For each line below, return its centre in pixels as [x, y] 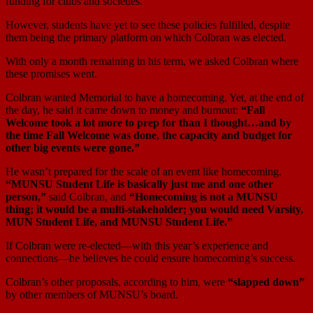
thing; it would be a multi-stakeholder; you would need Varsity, [154, 209]
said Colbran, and [88, 196]
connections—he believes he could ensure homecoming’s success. [151, 258]
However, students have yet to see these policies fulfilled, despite [148, 24]
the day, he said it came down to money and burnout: [123, 110]
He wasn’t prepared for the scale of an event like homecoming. [144, 171]
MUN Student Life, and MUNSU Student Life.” [119, 221]
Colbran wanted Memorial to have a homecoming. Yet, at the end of [155, 97]
